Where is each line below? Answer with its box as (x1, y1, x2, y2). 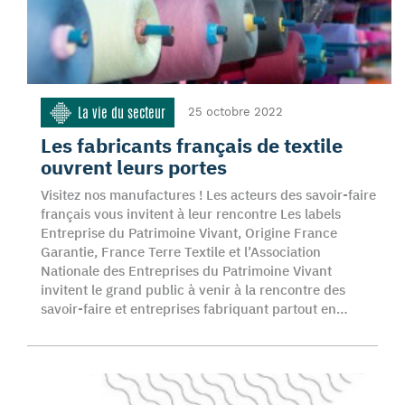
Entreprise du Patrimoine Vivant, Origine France (41, 224, 337, 241)
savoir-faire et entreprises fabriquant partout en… (41, 300, 348, 317)
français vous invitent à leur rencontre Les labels (41, 205, 341, 222)
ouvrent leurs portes (41, 154, 227, 180)
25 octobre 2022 (188, 105, 283, 118)
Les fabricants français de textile (41, 132, 343, 158)
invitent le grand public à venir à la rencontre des (41, 281, 345, 298)
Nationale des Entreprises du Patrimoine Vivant (41, 262, 332, 279)
